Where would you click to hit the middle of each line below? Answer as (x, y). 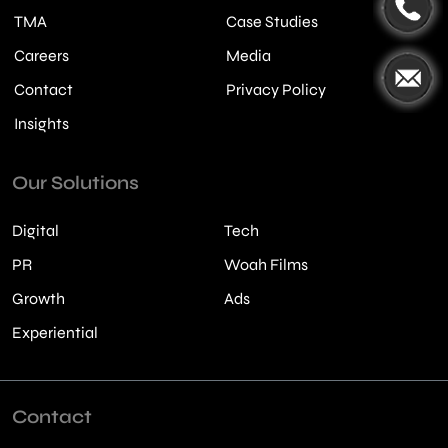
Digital (35, 230)
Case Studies (272, 21)
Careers (41, 55)
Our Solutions (75, 182)
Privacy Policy (276, 89)
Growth (38, 298)
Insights (41, 123)
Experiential (55, 332)
